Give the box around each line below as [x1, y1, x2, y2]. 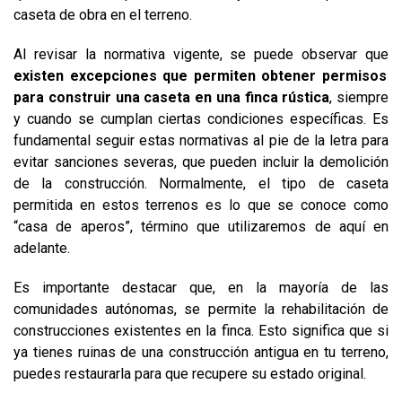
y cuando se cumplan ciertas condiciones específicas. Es [13, 110, 389, 127]
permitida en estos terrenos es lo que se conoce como [13, 197, 389, 214]
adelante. [13, 240, 74, 257]
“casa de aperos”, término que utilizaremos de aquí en [13, 218, 389, 235]
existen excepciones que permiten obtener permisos [13, 67, 387, 84]
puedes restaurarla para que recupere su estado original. [13, 365, 370, 382]
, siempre [329, 89, 389, 106]
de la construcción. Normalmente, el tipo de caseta [13, 175, 389, 192]
